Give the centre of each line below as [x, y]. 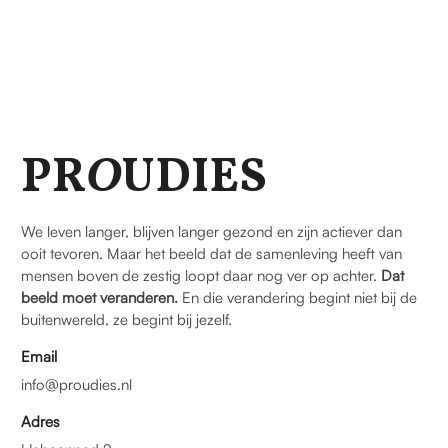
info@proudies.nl [76, 385]
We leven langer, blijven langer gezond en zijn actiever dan [211, 232]
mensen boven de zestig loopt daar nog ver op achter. [201, 276]
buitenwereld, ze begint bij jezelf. [126, 320]
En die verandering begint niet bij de [297, 298]
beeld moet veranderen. [99, 298]
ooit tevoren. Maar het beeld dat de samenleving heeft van [211, 254]
